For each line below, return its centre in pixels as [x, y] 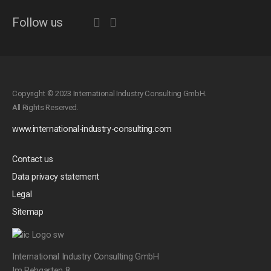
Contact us [33, 160]
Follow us [38, 23]
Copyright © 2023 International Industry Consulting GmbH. [109, 94]
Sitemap [28, 212]
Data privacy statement [56, 177]
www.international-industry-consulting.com [92, 129]
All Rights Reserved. [45, 108]
